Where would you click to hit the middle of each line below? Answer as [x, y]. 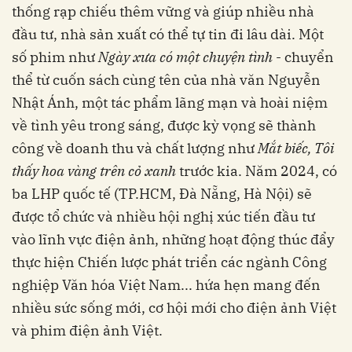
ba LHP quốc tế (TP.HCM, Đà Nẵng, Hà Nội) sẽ [162, 194]
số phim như [55, 57]
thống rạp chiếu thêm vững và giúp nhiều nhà [163, 12]
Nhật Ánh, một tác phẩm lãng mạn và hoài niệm [170, 103]
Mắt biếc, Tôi [296, 148]
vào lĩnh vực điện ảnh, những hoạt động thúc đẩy [173, 240]
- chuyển [303, 57]
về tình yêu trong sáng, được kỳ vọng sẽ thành [164, 126]
